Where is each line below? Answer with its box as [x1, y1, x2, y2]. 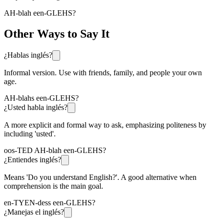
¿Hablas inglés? [4, 50, 52, 59]
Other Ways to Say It [4, 27, 109, 40]
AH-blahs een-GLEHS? [4, 93, 79, 102]
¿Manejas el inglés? [4, 207, 64, 216]
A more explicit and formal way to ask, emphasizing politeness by [4, 120, 206, 129]
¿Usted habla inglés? [4, 103, 67, 111]
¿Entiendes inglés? [4, 155, 61, 164]
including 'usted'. [4, 129, 56, 138]
